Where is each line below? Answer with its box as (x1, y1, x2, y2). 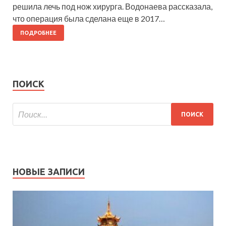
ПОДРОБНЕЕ (20, 30, 56, 36)
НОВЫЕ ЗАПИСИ (13, 166, 85, 177)
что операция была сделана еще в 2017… (13, 14, 165, 24)
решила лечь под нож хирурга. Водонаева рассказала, (13, 2, 212, 12)
